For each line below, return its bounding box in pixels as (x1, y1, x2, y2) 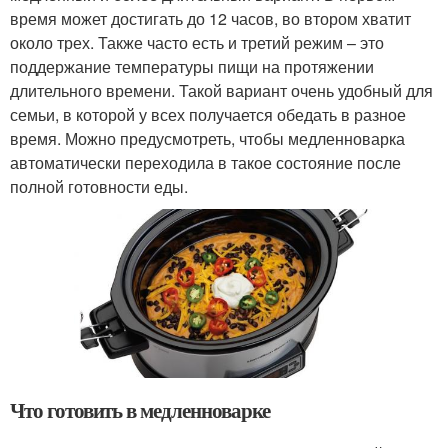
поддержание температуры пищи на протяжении (10, 54, 374, 78)
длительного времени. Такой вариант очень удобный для (10, 78, 433, 102)
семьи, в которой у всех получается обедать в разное (10, 102, 406, 126)
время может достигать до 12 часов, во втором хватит (10, 6, 411, 30)
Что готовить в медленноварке (10, 394, 270, 425)
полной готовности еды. (10, 174, 188, 198)
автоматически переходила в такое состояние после (10, 150, 401, 174)
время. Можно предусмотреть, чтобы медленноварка (10, 126, 405, 150)
